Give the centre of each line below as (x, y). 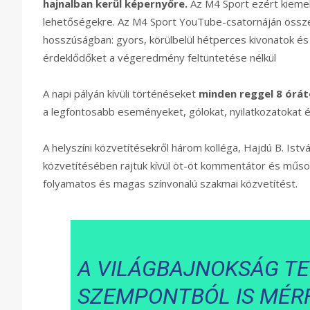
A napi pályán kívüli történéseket (121, 94)
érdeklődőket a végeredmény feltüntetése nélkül (159, 58)
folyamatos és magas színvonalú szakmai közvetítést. (170, 184)
